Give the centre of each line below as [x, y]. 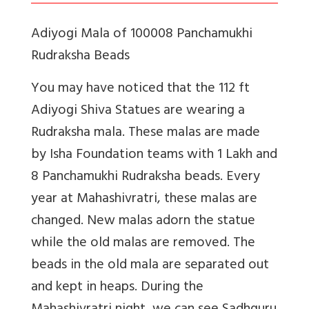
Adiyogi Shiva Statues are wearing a [138, 112]
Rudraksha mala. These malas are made [146, 134]
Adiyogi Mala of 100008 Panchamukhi [142, 35]
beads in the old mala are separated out [150, 266]
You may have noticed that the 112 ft [140, 90]
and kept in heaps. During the [117, 288]
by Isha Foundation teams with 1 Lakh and [154, 156]
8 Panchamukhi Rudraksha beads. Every [146, 178]
